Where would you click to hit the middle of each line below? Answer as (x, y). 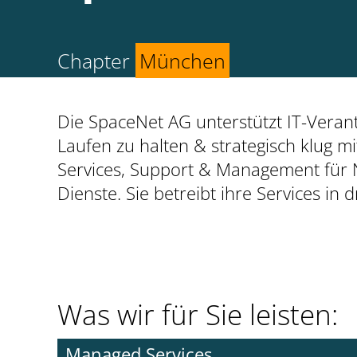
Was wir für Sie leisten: (198, 314)
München (182, 61)
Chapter (96, 61)
